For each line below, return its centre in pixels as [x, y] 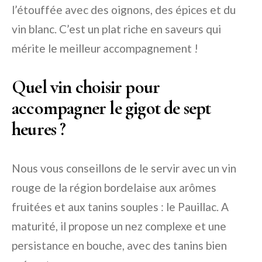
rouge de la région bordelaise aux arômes [114, 187]
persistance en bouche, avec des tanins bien [119, 245]
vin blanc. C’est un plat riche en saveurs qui [116, 29]
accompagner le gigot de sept [111, 108]
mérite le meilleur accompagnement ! [105, 48]
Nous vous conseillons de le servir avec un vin [124, 168]
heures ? [39, 129]
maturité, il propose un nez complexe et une [119, 226]
